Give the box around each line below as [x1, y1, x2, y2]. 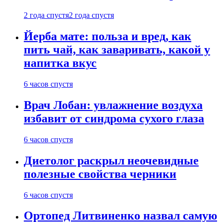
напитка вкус [24, 56, 97, 70]
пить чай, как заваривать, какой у [24, 43, 210, 56]
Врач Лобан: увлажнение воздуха [24, 98, 203, 111]
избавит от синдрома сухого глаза [24, 111, 204, 125]
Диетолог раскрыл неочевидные [24, 154, 199, 167]
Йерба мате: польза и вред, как [24, 30, 191, 43]
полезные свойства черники [24, 167, 176, 180]
